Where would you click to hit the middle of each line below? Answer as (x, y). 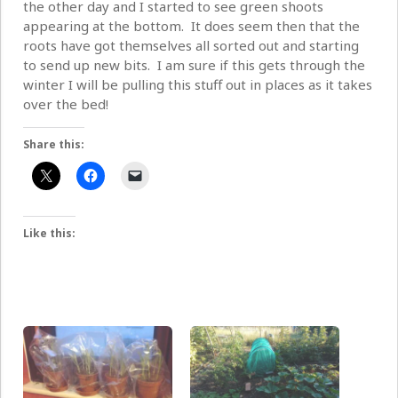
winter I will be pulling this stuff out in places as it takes (198, 85)
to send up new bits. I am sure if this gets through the (194, 65)
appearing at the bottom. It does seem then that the (191, 26)
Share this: (54, 145)
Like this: (49, 234)
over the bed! (66, 104)
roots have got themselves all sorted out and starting (191, 46)
